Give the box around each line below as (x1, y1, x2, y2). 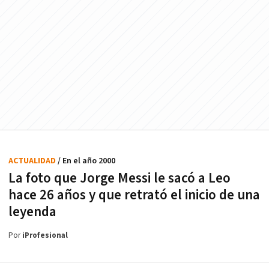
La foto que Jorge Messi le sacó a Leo (8, 169, 231, 187)
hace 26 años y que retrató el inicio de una (8, 186, 260, 204)
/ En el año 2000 (58, 155, 115, 166)
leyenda (8, 202, 56, 221)
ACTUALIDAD (8, 155, 58, 166)
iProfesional (22, 230, 68, 241)
